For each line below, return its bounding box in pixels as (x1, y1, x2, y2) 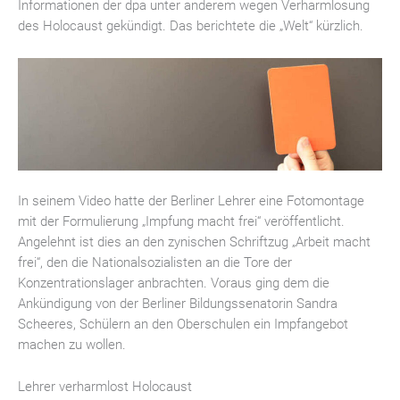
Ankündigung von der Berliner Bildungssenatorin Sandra (18, 296, 337, 312)
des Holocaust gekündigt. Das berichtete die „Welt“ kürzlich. (18, 18, 363, 35)
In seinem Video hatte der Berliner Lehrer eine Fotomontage (18, 193, 364, 210)
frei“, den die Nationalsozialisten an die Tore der (18, 254, 292, 271)
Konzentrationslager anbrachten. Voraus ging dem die (18, 275, 329, 292)
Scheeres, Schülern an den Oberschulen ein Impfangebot (18, 316, 348, 333)
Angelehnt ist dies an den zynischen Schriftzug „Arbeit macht (18, 234, 371, 251)
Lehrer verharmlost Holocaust (18, 378, 192, 395)
